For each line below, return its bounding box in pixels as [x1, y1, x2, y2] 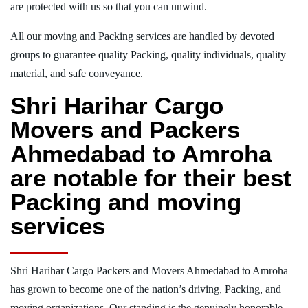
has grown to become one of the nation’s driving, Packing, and [10, 283, 281, 295]
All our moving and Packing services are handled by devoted [10, 30, 274, 42]
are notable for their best [10, 164, 291, 191]
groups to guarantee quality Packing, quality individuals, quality [10, 48, 286, 60]
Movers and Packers [10, 115, 240, 143]
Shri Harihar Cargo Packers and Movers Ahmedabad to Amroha [10, 264, 288, 276]
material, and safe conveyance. [10, 67, 143, 79]
